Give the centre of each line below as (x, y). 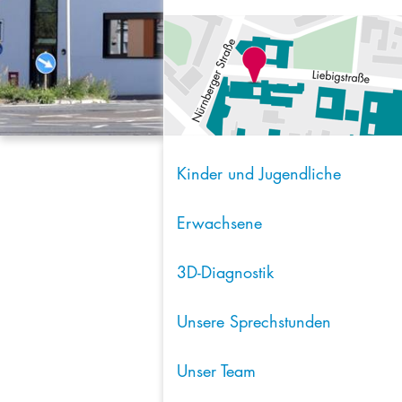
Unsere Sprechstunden (254, 321)
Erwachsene (219, 223)
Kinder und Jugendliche (259, 173)
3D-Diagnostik (225, 272)
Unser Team (216, 371)
